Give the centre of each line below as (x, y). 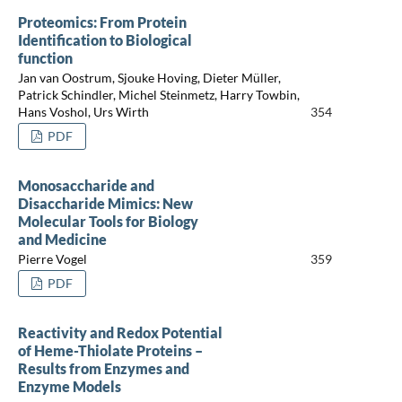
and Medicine (62, 239)
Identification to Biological (105, 39)
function (45, 57)
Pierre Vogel (52, 259)
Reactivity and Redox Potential (120, 332)
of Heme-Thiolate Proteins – (110, 350)
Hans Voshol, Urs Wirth (83, 112)
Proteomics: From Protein (102, 22)
